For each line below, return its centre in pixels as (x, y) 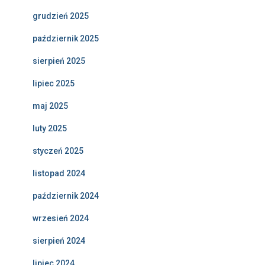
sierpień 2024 (59, 241)
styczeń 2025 (58, 151)
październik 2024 (66, 196)
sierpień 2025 (59, 61)
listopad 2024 (59, 174)
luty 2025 (50, 129)
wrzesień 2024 (61, 219)
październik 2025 (66, 39)
